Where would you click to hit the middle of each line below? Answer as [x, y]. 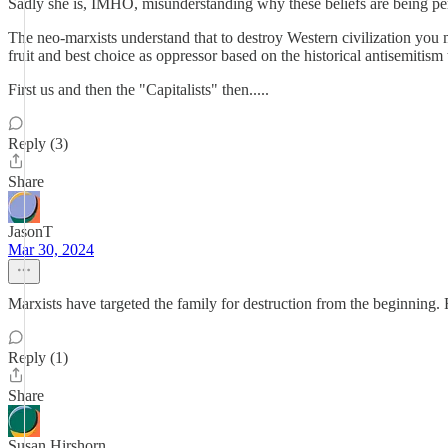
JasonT [30, 231]
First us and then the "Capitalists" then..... [138, 89]
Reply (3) [38, 143]
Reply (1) [38, 357]
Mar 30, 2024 [51, 249]
